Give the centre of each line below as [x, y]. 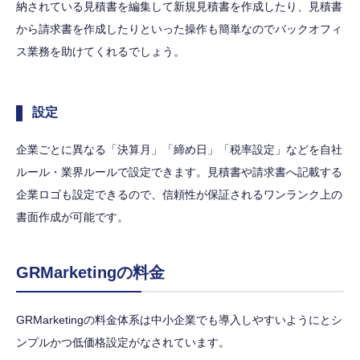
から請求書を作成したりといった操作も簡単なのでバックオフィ [179, 29]
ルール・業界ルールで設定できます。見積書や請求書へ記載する [179, 172]
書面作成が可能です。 [72, 217]
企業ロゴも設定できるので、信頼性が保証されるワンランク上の [179, 195]
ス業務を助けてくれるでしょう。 [100, 52]
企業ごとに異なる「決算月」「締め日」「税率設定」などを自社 [179, 150]
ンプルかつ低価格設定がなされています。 [123, 343]
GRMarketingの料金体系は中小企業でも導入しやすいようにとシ [179, 320]
